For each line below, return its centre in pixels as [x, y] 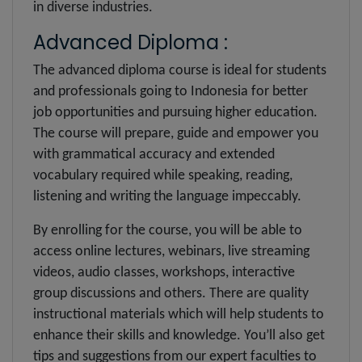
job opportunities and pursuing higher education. [175, 112]
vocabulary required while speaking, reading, [163, 175]
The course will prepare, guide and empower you [176, 133]
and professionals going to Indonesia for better [170, 91]
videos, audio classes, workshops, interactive [164, 272]
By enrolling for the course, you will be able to [168, 230]
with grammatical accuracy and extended [154, 154]
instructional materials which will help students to [179, 314]
